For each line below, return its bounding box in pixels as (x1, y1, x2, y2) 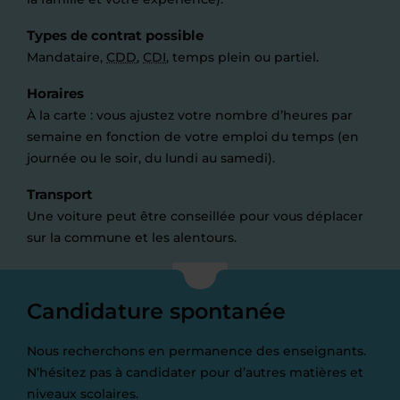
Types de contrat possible (27, 27, 204, 44)
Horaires (27, 85, 84, 102)
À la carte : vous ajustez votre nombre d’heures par (27, 107, 353, 123)
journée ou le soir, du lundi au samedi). (27, 150, 275, 166)
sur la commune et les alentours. (27, 229, 237, 246)
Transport (27, 186, 93, 203)
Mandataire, (27, 49, 106, 65)
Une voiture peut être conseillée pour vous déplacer (27, 208, 363, 224)
